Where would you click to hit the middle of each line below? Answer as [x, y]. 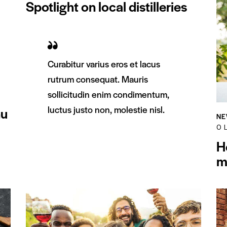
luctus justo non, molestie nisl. [106, 109]
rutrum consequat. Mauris [98, 79]
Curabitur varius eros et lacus [104, 63]
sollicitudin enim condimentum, [108, 94]
